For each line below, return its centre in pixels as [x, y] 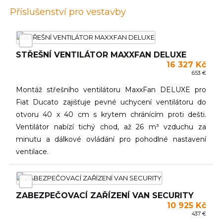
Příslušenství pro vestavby [68, 12]
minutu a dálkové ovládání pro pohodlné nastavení [111, 139]
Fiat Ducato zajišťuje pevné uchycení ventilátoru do [111, 102]
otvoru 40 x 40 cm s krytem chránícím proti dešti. [111, 114]
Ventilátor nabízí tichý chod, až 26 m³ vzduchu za [111, 127]
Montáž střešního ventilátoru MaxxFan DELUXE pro [111, 90]
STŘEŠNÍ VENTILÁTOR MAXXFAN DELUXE [101, 55]
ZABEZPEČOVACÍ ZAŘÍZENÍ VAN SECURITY [105, 195]
